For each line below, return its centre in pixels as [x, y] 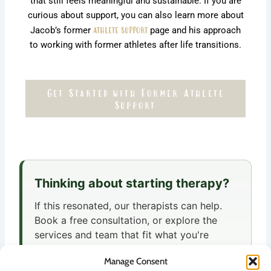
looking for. [61, 249]
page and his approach [194, 31]
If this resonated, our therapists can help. [129, 205]
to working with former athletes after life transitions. [135, 45]
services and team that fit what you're [122, 234]
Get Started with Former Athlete [135, 92]
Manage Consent [135, 261]
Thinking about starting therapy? [132, 183]
